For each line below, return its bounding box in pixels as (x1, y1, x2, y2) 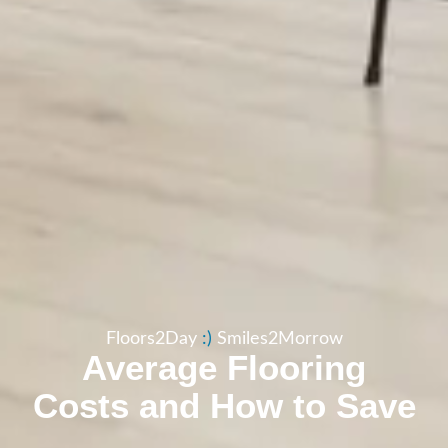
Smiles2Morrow (216, 329, 343, 348)
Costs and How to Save (32, 385, 416, 425)
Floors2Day (105, 329, 202, 348)
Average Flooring (82, 347, 366, 387)
